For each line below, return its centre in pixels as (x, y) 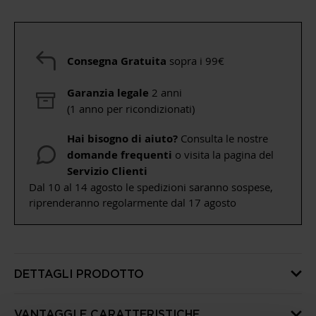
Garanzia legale (109, 93)
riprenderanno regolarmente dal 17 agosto (133, 202)
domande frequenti (120, 155)
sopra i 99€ (195, 60)
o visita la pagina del (223, 154)
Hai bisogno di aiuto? (124, 139)
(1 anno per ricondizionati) (131, 109)
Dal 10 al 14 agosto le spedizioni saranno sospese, (151, 187)
